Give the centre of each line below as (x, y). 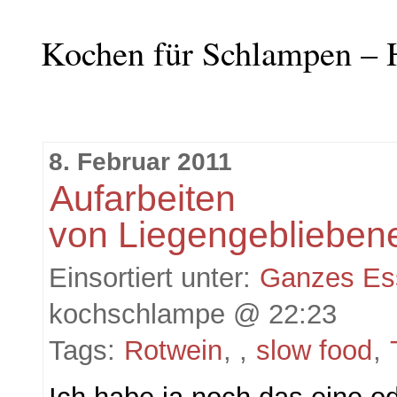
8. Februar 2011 (141, 162)
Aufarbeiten (143, 199)
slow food (315, 350)
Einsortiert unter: (154, 277)
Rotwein (174, 350)
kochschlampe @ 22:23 (193, 314)
